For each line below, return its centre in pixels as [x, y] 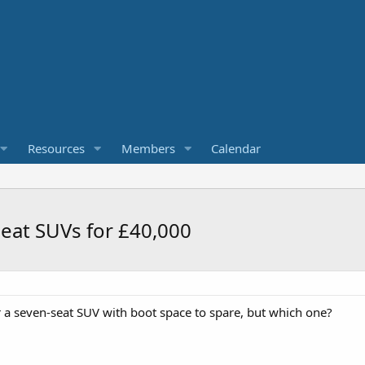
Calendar [236, 148]
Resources [56, 148]
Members [148, 148]
